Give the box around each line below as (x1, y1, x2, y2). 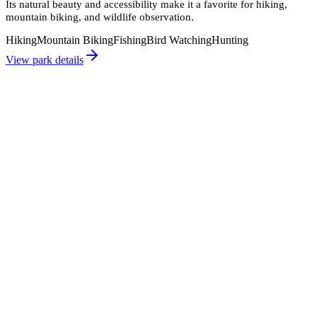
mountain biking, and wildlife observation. (6, 11, 194, 23)
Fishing (113, 34, 146, 47)
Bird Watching (146, 34, 212, 47)
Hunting (212, 34, 248, 47)
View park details (6, 54, 83, 67)
